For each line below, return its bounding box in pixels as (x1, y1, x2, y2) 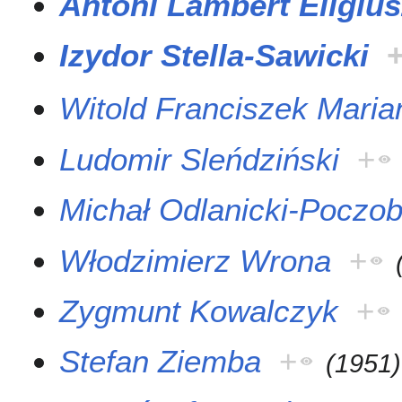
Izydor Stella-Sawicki (59, 38, 370, 74)
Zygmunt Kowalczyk (59, 293, 339, 328)
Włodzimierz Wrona (59, 242, 332, 278)
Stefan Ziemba (59, 344, 262, 380)
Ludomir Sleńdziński (59, 141, 340, 177)
